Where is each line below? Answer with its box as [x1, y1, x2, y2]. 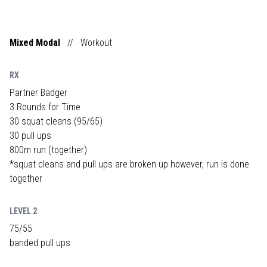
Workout [80, 37, 112, 48]
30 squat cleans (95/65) [10, 116, 103, 127]
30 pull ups [10, 130, 51, 141]
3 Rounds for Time [10, 101, 80, 113]
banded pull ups [10, 237, 70, 249]
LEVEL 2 [10, 206, 37, 216]
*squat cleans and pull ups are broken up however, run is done [10, 159, 249, 170]
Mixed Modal [10, 37, 60, 48]
